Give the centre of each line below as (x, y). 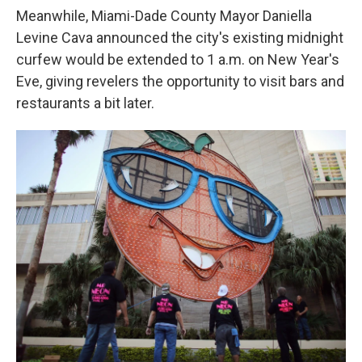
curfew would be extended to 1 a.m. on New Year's (178, 59)
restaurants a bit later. (85, 103)
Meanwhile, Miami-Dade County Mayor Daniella (164, 16)
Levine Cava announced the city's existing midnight (180, 38)
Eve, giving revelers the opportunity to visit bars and (180, 81)
